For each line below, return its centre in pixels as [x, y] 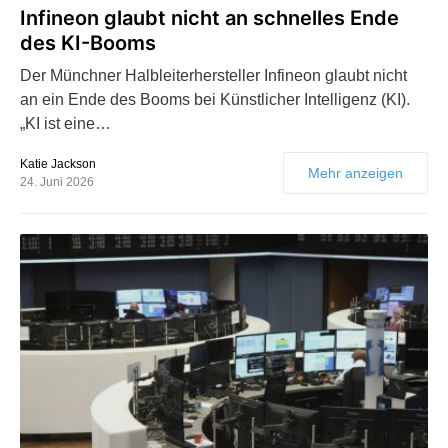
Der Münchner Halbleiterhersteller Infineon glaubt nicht [213, 75]
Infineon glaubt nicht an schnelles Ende [209, 17]
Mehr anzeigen [355, 172]
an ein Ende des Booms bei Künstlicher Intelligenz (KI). [215, 99]
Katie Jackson [58, 163]
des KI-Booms [88, 42]
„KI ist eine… [65, 123]
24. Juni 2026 [57, 181]
